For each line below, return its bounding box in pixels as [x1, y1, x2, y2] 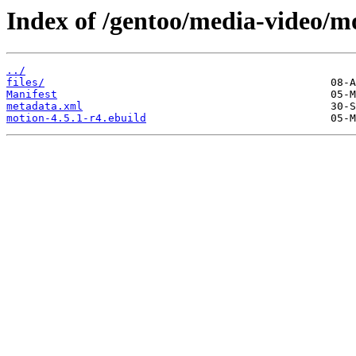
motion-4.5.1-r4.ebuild [6, 112, 146, 125]
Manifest [6, 88, 57, 101]
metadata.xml [6, 100, 83, 113]
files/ [6, 76, 44, 89]
